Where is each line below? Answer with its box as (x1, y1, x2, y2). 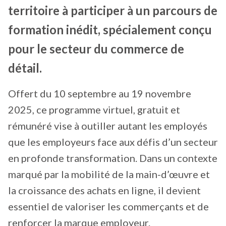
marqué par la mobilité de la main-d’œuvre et (8, 167, 210, 180)
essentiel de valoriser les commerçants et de (8, 200, 209, 212)
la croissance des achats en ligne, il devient (8, 184, 201, 196)
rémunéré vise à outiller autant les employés (8, 119, 207, 132)
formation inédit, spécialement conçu (8, 22, 212, 37)
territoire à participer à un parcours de (8, 3, 217, 18)
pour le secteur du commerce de (8, 41, 184, 56)
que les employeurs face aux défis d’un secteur (8, 135, 218, 148)
